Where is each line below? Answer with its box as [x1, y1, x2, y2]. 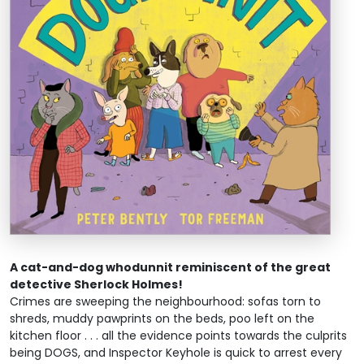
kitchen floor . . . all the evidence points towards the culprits [10, 327, 347, 344]
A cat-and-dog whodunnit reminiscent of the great [10, 258, 331, 275]
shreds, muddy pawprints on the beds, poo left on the [10, 310, 314, 327]
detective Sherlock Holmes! [10, 275, 183, 292]
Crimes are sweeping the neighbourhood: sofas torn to [10, 292, 321, 310]
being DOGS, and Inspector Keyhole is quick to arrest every [10, 344, 342, 361]
